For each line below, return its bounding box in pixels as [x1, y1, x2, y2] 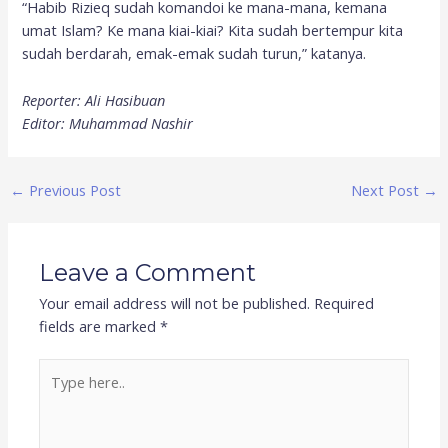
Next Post [351, 179, 424, 200]
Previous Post [24, 179, 121, 200]
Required [314, 292, 375, 313]
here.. [38, 382, 75, 403]
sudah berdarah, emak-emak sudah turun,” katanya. [22, 43, 367, 64]
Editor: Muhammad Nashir [22, 112, 194, 133]
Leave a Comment [39, 257, 257, 287]
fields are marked [39, 315, 161, 336]
